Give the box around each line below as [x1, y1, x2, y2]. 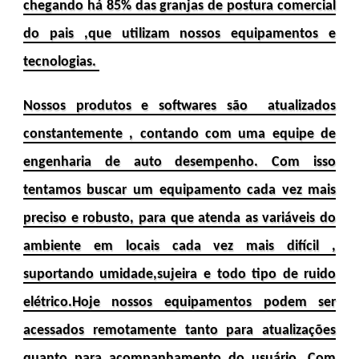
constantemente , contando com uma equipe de [22, 126, 337, 142]
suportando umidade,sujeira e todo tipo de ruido [22, 266, 337, 282]
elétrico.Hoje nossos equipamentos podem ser [22, 294, 337, 310]
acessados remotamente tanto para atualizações [22, 322, 337, 338]
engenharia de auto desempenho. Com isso [22, 154, 337, 170]
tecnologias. [22, 54, 99, 70]
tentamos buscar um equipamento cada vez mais [22, 182, 337, 198]
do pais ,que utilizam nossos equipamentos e [22, 26, 337, 42]
